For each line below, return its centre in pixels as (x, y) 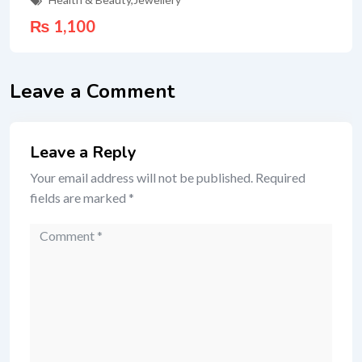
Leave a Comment (92, 91)
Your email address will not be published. (141, 177)
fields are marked (79, 198)
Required (280, 177)
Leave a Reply (83, 152)
